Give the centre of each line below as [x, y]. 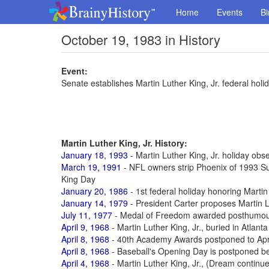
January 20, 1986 [95, 191]
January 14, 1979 [95, 203]
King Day [78, 179]
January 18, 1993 [95, 155]
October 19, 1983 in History [141, 39]
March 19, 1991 [91, 167]
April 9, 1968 [85, 227]
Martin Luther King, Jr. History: [124, 143]
